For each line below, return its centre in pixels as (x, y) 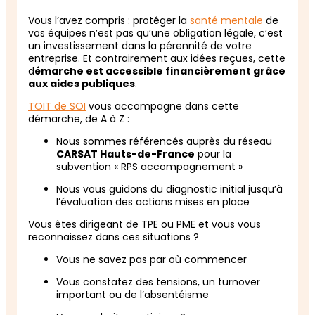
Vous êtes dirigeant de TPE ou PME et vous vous (144, 224)
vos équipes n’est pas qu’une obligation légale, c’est (155, 33)
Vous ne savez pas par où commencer (153, 259)
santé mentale (226, 20)
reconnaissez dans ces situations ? (115, 237)
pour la (213, 154)
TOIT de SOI (57, 106)
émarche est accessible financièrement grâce (160, 71)
